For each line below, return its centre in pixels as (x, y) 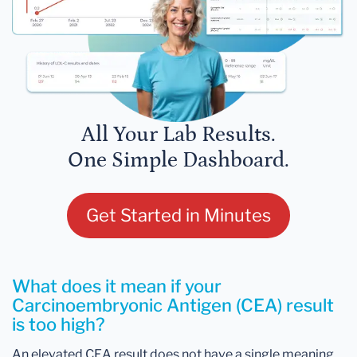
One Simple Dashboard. (178, 161)
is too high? (59, 325)
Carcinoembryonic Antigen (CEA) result (173, 306)
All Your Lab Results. (178, 135)
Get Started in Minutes (178, 216)
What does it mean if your (117, 286)
